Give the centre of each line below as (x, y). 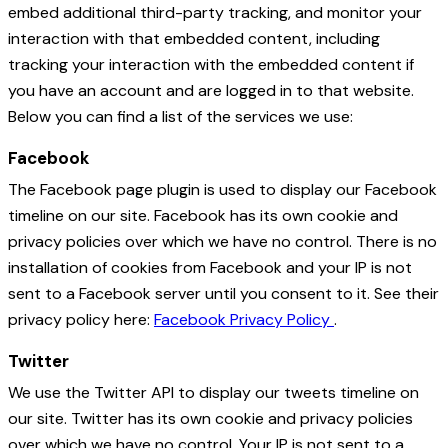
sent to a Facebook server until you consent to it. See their (223, 294)
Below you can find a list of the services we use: (180, 117)
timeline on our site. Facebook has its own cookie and (203, 216)
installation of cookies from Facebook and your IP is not (210, 268)
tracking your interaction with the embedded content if (211, 65)
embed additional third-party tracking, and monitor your (215, 13)
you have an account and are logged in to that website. (211, 91)
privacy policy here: (81, 320)
